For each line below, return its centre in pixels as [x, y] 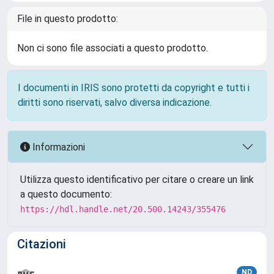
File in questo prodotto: [68, 19]
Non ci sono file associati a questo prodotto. [113, 48]
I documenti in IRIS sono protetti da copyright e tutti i [134, 88]
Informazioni [57, 147]
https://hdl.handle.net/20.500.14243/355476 [123, 209]
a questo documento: [66, 194]
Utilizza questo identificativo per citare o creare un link [137, 180]
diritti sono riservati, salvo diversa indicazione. [115, 102]
